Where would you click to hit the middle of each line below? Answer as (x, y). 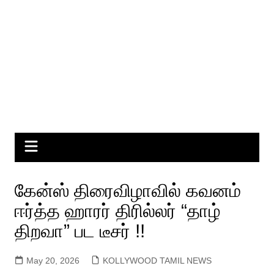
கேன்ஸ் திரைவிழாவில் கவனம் (128, 191)
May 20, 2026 (53, 261)
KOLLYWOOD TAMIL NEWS (157, 261)
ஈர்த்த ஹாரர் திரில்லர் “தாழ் (117, 211)
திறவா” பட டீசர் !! (80, 231)
